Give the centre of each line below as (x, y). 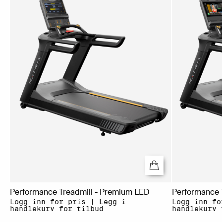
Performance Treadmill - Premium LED (80, 192)
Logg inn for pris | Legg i (68, 202)
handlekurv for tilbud (57, 209)
